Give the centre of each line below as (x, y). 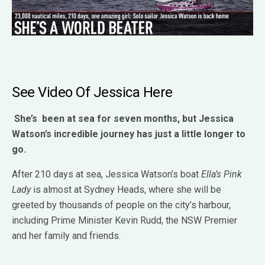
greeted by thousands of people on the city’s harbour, (121, 205)
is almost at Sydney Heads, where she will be (126, 189)
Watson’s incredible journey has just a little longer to (129, 134)
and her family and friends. (66, 235)
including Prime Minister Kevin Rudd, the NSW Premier (125, 220)
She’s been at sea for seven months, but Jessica (124, 118)
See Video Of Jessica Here (92, 92)
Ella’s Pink (222, 174)
